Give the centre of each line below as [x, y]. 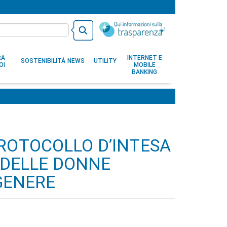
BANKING [144, 72]
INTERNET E [144, 58]
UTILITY [105, 61]
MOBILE [144, 65]
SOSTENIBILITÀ [43, 61]
